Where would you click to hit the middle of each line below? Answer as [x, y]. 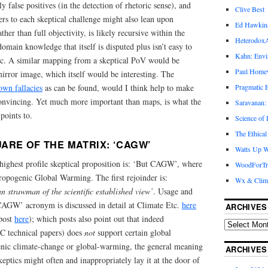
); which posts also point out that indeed [96, 218]
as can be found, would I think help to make [118, 88]
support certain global [133, 232]
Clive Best [249, 9]
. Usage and [173, 191]
